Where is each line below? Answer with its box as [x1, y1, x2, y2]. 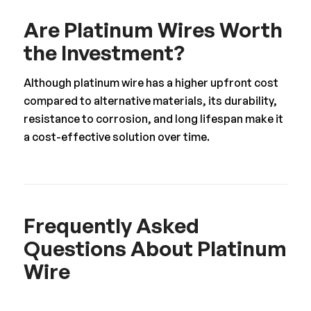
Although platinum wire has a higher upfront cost [23, 75, 278, 90]
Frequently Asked [23, 212, 199, 239]
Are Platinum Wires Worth [23, 16, 283, 42]
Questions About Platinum [23, 235, 287, 262]
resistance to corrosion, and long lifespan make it [23, 111, 283, 126]
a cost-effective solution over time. [23, 129, 210, 144]
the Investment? [23, 39, 185, 65]
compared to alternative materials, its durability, [23, 93, 277, 108]
